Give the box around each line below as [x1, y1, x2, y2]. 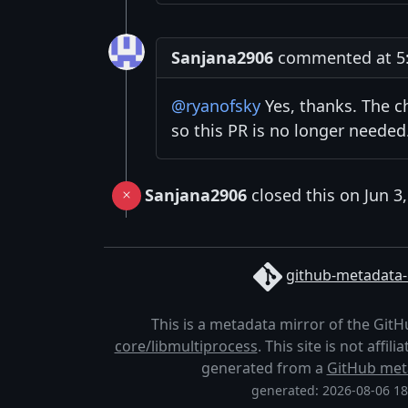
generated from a [200, 357, 327, 378]
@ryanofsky [171, 94, 260, 117]
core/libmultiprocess [114, 335, 258, 356]
